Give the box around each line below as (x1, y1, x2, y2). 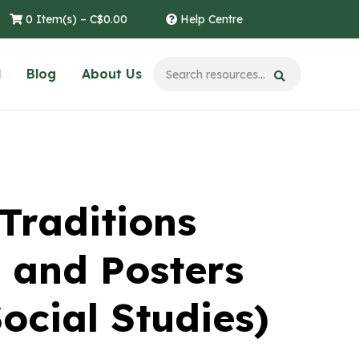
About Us (82, 66, 142, 82)
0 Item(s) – (22, 12, 90, 26)
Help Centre (177, 12, 243, 26)
